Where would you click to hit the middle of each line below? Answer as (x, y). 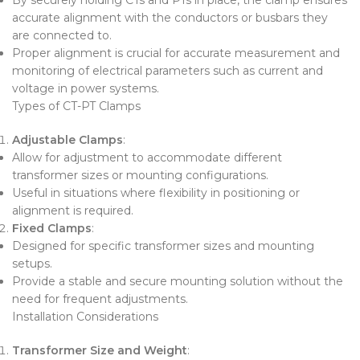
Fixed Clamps (52, 228)
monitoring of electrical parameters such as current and (168, 70)
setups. (32, 263)
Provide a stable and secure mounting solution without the (178, 281)
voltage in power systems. (86, 88)
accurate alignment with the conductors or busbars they (170, 17)
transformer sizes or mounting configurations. (140, 175)
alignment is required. (73, 210)
